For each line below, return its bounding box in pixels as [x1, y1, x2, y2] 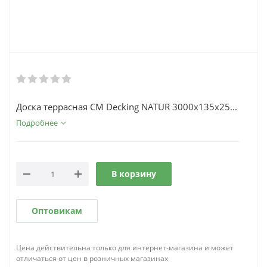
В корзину [111, 168, 156, 179]
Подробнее [16, 117, 58, 128]
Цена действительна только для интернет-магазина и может [16, 243, 234, 253]
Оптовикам [32, 205, 82, 216]
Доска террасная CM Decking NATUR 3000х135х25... [16, 101, 237, 113]
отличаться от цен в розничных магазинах [16, 253, 168, 263]
